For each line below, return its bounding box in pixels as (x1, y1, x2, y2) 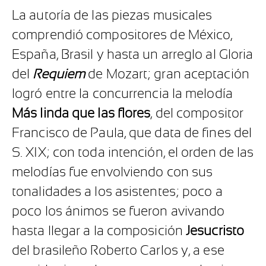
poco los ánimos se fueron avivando (12, 204, 225, 219)
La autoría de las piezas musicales (12, 8, 213, 23)
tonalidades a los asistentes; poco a (12, 184, 223, 199)
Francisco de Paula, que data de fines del (12, 125, 252, 141)
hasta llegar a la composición (12, 223, 186, 239)
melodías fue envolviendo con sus (12, 164, 213, 180)
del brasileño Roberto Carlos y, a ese (12, 243, 224, 258)
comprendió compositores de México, (12, 27, 233, 43)
